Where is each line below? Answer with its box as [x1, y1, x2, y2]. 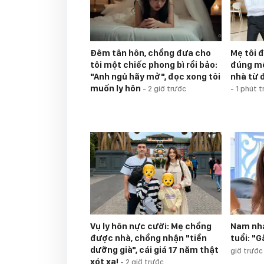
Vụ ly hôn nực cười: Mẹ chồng [90, 221, 212, 232]
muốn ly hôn [90, 83, 143, 94]
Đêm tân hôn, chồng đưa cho [90, 48, 211, 59]
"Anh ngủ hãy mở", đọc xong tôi [90, 71, 220, 82]
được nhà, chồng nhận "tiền [90, 233, 207, 244]
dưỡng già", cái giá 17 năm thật [90, 245, 219, 256]
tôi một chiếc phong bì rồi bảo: [90, 60, 217, 71]
